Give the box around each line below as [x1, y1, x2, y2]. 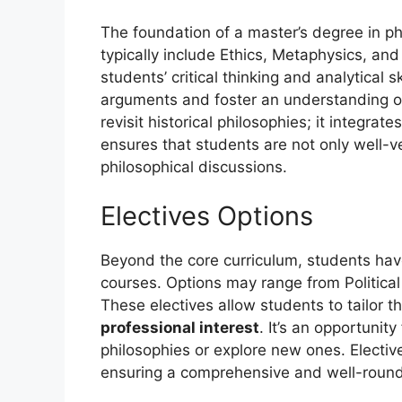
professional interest [100, 319, 259, 337]
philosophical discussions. [100, 157, 287, 176]
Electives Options [100, 200, 313, 232]
